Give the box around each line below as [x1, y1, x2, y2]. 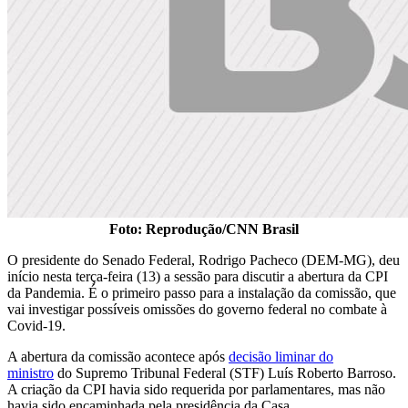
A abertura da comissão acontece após [7, 348, 229, 364]
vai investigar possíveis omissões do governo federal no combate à [7, 301, 387, 317]
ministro [7, 364, 54, 381]
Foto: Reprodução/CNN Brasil [109, 220, 299, 237]
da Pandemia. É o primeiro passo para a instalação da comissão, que [7, 284, 396, 301]
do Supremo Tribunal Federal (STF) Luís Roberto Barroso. [54, 364, 396, 381]
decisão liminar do [229, 348, 333, 364]
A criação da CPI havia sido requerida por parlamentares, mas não [7, 381, 385, 397]
